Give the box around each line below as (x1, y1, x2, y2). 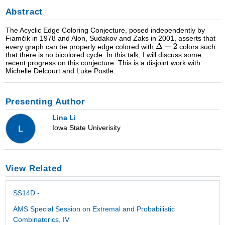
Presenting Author (5, 96, 85, 106)
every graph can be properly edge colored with (5, 42, 156, 51)
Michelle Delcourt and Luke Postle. (5, 66, 116, 75)
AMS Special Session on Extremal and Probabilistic (13, 205, 175, 213)
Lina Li (52, 114, 76, 122)
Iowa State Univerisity (52, 123, 121, 132)
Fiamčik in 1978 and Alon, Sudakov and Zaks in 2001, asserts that (5, 34, 215, 42)
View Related (5, 163, 62, 173)
